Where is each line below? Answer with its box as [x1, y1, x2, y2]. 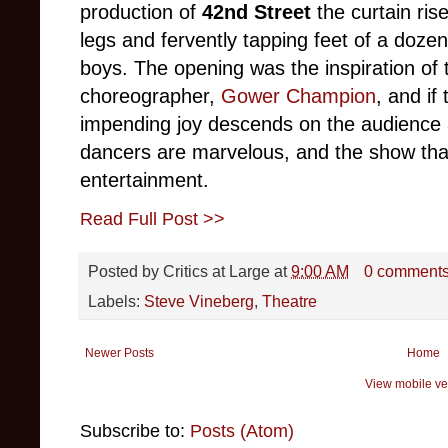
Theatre [262, 291, 317, 310]
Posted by [88, 261, 163, 280]
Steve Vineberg [144, 291, 254, 310]
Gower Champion [221, 85, 376, 108]
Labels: [88, 291, 144, 310]
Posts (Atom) [190, 420, 294, 441]
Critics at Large [163, 261, 270, 280]
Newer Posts [85, 345, 154, 360]
